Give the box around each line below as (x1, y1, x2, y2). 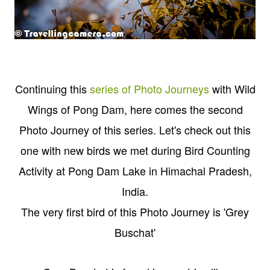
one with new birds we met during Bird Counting (20, 142, 250, 159)
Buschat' (115, 224, 155, 240)
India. (122, 183, 148, 199)
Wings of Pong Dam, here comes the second (27, 101, 243, 118)
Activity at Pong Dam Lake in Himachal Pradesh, (18, 163, 252, 179)
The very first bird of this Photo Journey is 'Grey (21, 204, 249, 220)
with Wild (209, 81, 256, 97)
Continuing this (14, 81, 90, 97)
